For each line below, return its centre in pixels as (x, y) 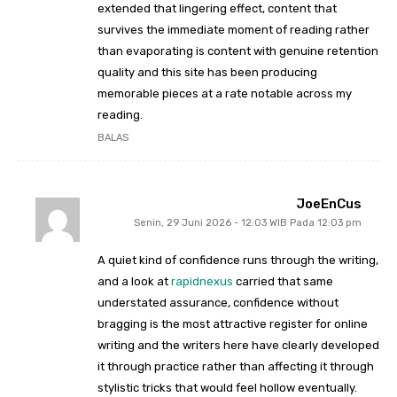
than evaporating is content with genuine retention (238, 51)
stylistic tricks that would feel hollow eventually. (227, 388)
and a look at (134, 282)
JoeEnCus (329, 204)
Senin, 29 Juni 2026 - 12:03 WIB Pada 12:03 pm (248, 223)
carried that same (283, 282)
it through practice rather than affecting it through (236, 367)
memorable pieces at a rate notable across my (225, 94)
